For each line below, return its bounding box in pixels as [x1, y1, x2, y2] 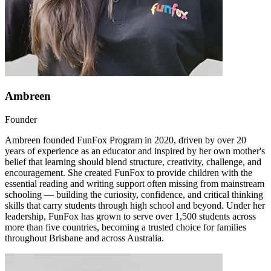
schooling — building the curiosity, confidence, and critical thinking [5, 189, 263, 200]
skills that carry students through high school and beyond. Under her [5, 200, 265, 211]
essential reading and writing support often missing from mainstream [5, 178, 264, 189]
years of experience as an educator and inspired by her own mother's [5, 145, 265, 156]
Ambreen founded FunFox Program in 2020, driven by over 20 [5, 134, 246, 145]
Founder [5, 114, 37, 125]
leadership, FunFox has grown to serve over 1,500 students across [5, 211, 256, 221]
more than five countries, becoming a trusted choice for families [5, 221, 246, 232]
